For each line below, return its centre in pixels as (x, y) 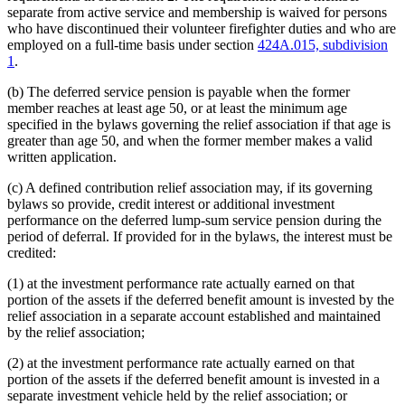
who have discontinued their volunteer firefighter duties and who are (202, 28)
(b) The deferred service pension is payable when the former (179, 91)
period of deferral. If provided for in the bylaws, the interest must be (200, 236)
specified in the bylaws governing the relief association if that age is (199, 124)
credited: (32, 252)
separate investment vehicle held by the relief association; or (177, 395)
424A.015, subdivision (323, 44)
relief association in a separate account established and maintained (194, 316)
